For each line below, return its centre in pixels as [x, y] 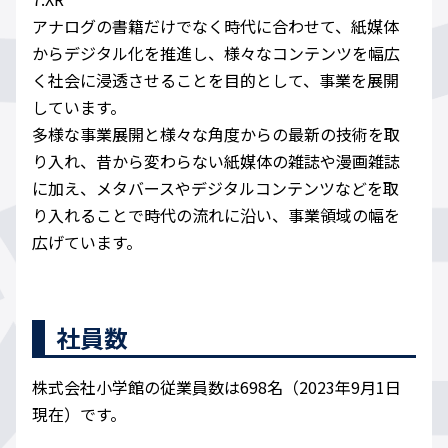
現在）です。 [79, 414]
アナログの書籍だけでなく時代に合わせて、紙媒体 [215, 26]
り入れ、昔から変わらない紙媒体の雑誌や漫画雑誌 [216, 161]
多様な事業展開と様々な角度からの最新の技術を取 [216, 134]
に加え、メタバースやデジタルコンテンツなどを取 [215, 188]
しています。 [79, 107]
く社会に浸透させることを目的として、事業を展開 [215, 80]
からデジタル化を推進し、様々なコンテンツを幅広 [216, 53]
